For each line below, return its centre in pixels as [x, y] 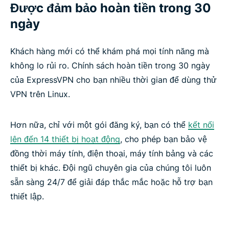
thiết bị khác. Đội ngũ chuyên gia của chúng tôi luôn [111, 168]
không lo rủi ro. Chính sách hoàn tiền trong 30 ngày [110, 66]
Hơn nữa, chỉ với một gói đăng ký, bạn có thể [99, 125]
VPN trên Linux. [40, 94]
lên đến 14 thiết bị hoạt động [65, 139]
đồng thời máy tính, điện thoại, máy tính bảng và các [112, 154]
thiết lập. [27, 197]
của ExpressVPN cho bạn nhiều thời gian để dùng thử [113, 80]
